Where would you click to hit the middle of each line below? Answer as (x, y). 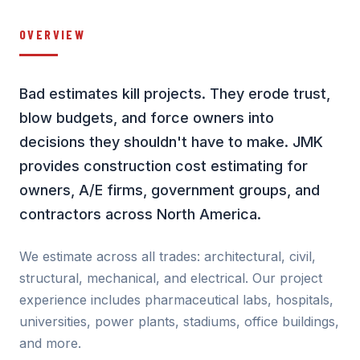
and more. (50, 343)
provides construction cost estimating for (164, 166)
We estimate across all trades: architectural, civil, (168, 256)
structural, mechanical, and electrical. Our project (171, 278)
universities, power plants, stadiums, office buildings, (179, 321)
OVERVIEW (53, 34)
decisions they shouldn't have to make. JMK (171, 142)
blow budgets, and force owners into (147, 118)
